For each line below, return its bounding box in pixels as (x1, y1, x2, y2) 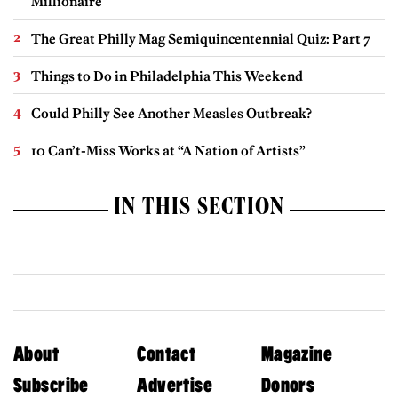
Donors (260, 373, 315, 396)
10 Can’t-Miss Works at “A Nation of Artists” (31, 142, 306, 160)
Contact (137, 342, 196, 365)
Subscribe (13, 373, 89, 396)
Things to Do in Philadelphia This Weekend (31, 68, 303, 85)
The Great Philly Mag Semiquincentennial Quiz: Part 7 (31, 30, 370, 48)
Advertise (137, 373, 213, 396)
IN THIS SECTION (114, 197, 284, 223)
